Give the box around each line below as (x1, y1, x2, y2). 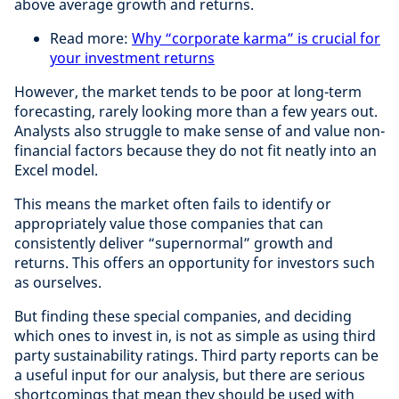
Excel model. (14, 159, 98, 180)
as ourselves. (14, 272, 102, 292)
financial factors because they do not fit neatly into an (14, 140, 377, 160)
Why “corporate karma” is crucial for (132, 28, 380, 48)
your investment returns (50, 47, 215, 68)
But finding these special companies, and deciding (14, 305, 352, 326)
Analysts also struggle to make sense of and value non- (14, 120, 385, 141)
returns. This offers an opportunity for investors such (14, 252, 375, 273)
